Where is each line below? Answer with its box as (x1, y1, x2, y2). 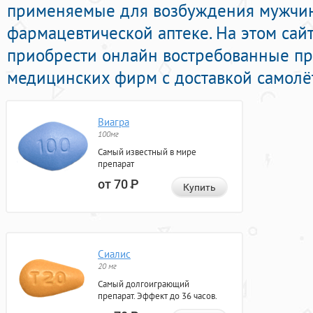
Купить (183, 182, 216, 194)
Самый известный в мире (98, 146, 196, 159)
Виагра (98, 115, 129, 129)
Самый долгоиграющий (98, 278, 189, 291)
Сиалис (98, 247, 131, 261)
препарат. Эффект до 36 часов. (98, 290, 217, 303)
